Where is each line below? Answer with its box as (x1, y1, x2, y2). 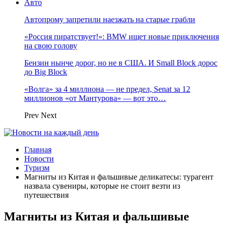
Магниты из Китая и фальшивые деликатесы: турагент (24, 173, 213, 181)
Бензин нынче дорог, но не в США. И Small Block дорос (24, 59, 217, 67)
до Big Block (24, 68, 67, 76)
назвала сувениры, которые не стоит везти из (24, 182, 180, 190)
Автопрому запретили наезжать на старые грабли (24, 15, 195, 24)
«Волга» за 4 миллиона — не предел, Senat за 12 (24, 85, 190, 93)
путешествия (24, 191, 69, 199)
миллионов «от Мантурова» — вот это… (24, 94, 166, 102)
